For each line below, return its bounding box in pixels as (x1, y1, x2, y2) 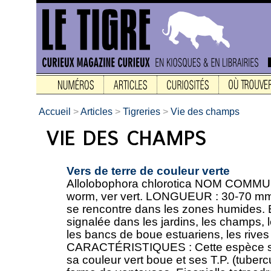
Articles (80, 106, 113, 117)
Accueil (39, 106, 71, 117)
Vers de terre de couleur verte (67, 164, 230, 177)
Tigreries (123, 106, 160, 117)
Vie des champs (171, 106, 240, 117)
